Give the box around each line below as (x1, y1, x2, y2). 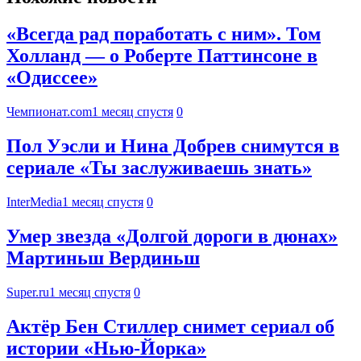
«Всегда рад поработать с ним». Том (6, 23, 321, 45)
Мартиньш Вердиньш (6, 247, 200, 269)
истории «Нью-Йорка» (6, 337, 206, 359)
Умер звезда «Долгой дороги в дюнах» (6, 226, 338, 247)
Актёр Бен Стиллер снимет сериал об (6, 315, 334, 337)
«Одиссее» (6, 67, 98, 89)
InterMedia (6, 195, 62, 210)
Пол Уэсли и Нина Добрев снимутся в (6, 135, 339, 157)
